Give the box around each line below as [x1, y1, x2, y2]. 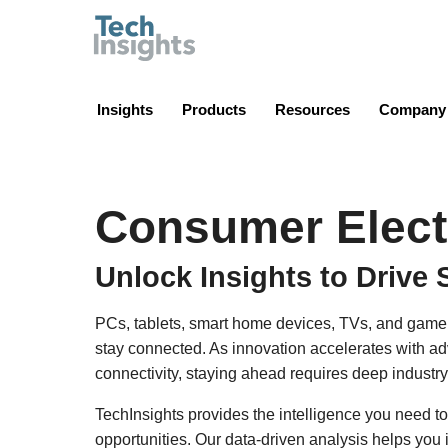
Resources [275, 100, 350, 118]
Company [379, 100, 446, 118]
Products [182, 100, 246, 118]
